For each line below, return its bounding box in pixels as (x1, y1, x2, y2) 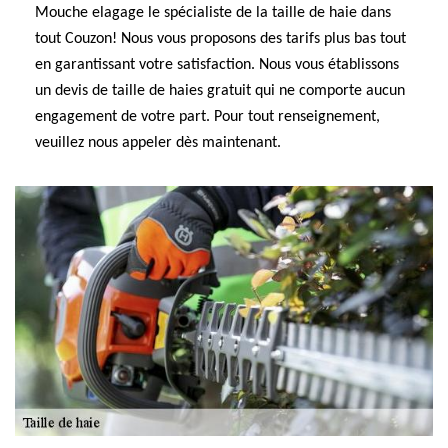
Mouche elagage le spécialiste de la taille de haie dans (35, 5, 391, 21)
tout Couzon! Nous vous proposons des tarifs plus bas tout (35, 31, 406, 47)
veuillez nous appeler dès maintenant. (35, 135, 281, 151)
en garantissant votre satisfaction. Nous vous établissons (35, 57, 399, 73)
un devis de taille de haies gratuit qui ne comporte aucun (35, 83, 405, 99)
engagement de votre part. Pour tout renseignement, (35, 109, 380, 125)
